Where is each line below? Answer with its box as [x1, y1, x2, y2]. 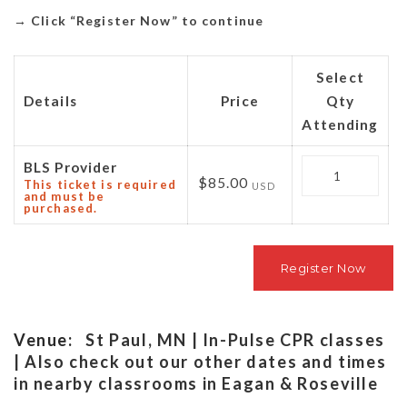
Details [24, 93, 77, 110]
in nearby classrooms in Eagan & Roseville [14, 372, 379, 393]
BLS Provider [24, 159, 118, 176]
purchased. [24, 201, 98, 216]
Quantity [301, 158, 369, 175]
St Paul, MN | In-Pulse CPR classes [85, 329, 385, 350]
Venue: [14, 329, 74, 350]
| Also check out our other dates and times [14, 351, 387, 372]
